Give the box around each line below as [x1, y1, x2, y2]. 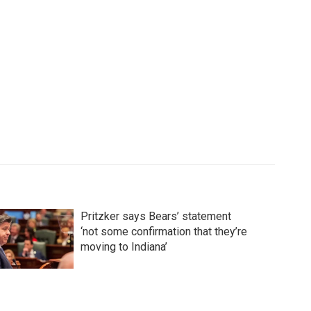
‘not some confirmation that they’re [80, 224, 247, 238]
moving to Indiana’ [80, 239, 167, 253]
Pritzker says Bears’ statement [80, 209, 231, 223]
